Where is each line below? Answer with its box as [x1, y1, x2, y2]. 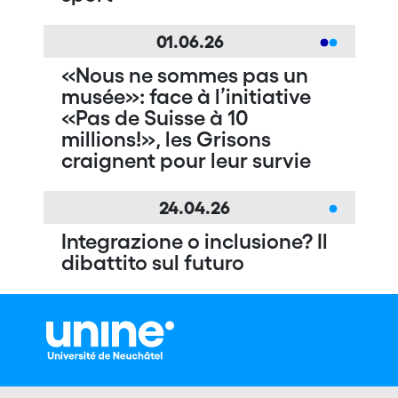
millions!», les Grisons [60, 126, 271, 151]
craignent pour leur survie [60, 147, 311, 172]
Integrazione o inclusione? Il [60, 228, 328, 253]
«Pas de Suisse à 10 [60, 105, 249, 130]
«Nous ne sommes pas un [60, 62, 308, 87]
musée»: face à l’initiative [60, 84, 311, 108]
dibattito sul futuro [60, 250, 244, 275]
